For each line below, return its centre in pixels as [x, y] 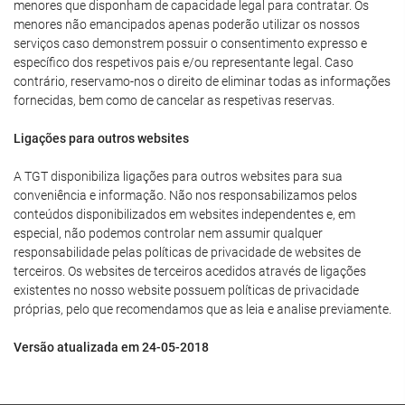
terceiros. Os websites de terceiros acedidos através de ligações [190, 271]
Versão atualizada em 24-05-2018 [111, 347]
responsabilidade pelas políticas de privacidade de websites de [187, 252]
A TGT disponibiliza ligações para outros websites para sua [178, 176]
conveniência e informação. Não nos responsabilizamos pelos [185, 195]
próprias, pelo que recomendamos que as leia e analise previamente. [202, 309]
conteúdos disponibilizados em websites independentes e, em [184, 214]
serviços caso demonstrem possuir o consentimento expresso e [190, 43]
